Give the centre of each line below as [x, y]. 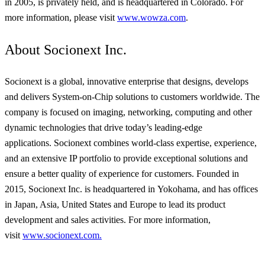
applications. [29, 143]
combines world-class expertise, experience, [174, 143]
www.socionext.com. [62, 235]
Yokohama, [179, 189]
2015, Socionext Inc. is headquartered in [81, 189]
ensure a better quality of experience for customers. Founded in [122, 173]
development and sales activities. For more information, [108, 219]
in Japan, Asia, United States [59, 204]
